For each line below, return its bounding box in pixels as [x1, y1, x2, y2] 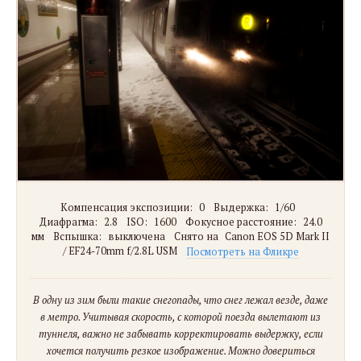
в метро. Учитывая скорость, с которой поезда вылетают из [40, 310, 321, 325]
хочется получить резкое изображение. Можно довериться [46, 344, 315, 359]
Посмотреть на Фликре [185, 244, 299, 259]
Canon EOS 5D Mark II [225, 230, 330, 244]
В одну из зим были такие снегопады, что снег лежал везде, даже [33, 293, 328, 308]
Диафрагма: [39, 215, 98, 230]
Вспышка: [53, 230, 102, 244]
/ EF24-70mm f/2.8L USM [62, 244, 177, 259]
